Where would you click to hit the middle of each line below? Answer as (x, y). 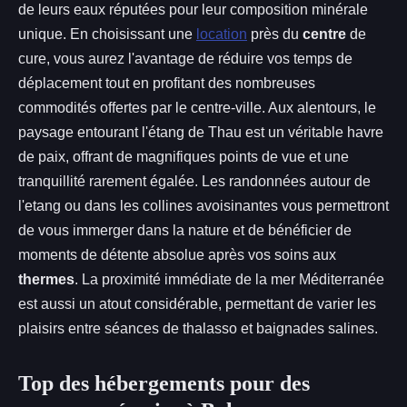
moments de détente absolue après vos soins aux (177, 254)
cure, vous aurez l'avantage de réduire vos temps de (185, 58)
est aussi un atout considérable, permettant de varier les (197, 303)
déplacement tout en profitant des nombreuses (167, 83)
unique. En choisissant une (107, 34)
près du (275, 34)
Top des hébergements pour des (164, 383)
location (222, 34)
